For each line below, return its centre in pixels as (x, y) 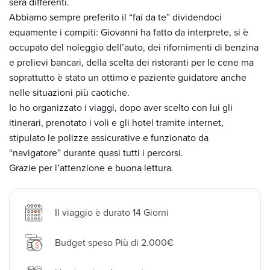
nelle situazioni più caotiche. (69, 93)
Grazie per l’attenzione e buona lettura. (91, 168)
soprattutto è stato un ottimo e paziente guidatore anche (128, 78)
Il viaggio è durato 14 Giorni (112, 213)
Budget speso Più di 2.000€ (114, 243)
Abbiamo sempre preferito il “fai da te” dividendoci (115, 17)
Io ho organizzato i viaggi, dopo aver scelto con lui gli (121, 108)
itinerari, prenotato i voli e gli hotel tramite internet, (116, 123)
